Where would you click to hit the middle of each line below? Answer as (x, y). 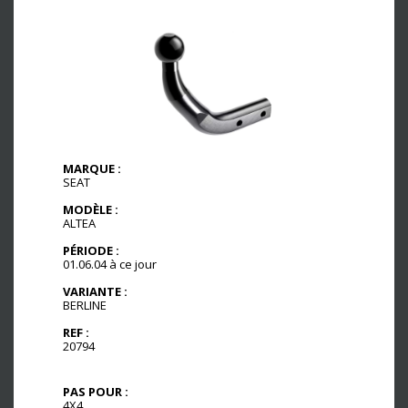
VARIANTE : (95, 291)
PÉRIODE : (91, 251)
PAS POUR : (96, 391)
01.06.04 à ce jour (110, 265)
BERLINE (85, 305)
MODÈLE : (91, 210)
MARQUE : (92, 169)
